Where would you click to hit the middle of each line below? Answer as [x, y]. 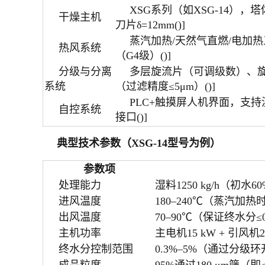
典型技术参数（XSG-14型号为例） [139, 143]
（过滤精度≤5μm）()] [165, 86]
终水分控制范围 [96, 249]
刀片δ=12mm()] [150, 25]
